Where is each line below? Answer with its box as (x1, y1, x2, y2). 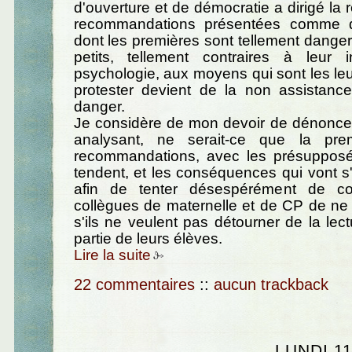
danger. (73, 98, 125, 115)
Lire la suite (73, 247, 151, 264)
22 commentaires (73, 275, 195, 293)
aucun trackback (213, 275, 328, 293)
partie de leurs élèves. (73, 230, 222, 247)
